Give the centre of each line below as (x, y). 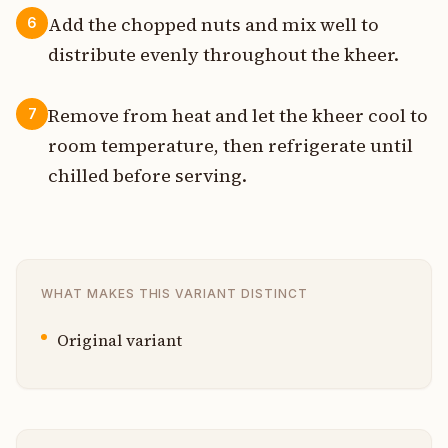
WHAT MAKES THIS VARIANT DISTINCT (174, 294)
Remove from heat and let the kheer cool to (238, 116)
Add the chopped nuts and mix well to (213, 24)
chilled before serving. (147, 176)
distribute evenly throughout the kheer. (223, 54)
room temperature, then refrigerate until (230, 146)
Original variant (119, 340)
